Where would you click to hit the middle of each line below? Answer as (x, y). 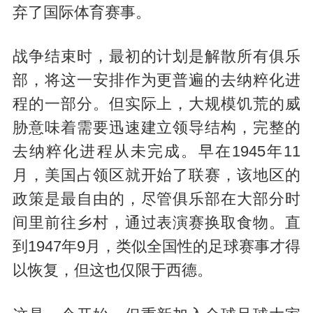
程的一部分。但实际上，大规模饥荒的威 (156, 104)
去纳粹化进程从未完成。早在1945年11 (156, 152)
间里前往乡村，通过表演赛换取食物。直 (156, 223)
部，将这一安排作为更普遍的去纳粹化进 (156, 81)
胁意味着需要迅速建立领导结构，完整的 (156, 128)
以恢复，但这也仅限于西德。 (112, 271)
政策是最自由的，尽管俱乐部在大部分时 (156, 199)
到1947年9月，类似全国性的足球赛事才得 (156, 247)
